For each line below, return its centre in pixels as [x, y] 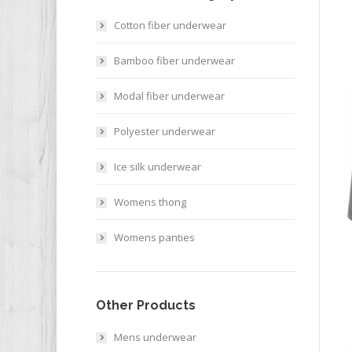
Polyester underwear [165, 131]
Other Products [146, 305]
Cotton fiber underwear [170, 25]
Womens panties [154, 237]
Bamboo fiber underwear [174, 60]
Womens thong [150, 202]
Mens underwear [155, 337]
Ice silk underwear [158, 167]
